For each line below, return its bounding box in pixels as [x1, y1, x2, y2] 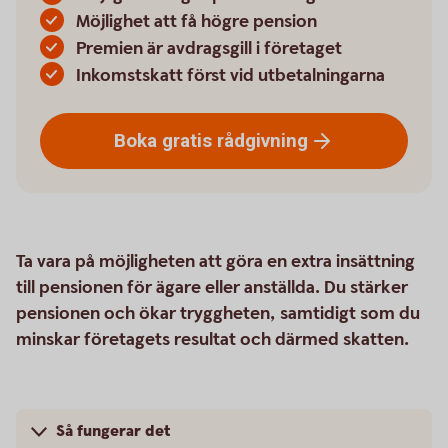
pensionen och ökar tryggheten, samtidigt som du [16, 302, 420, 325]
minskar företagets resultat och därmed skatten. [16, 328, 413, 351]
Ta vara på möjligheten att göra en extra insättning [16, 250, 415, 273]
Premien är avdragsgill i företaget [76, 37, 342, 60]
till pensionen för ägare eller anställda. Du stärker [16, 276, 408, 299]
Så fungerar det [56, 421, 171, 442]
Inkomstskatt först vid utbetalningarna [76, 64, 385, 87]
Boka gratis [114, 128, 217, 152]
